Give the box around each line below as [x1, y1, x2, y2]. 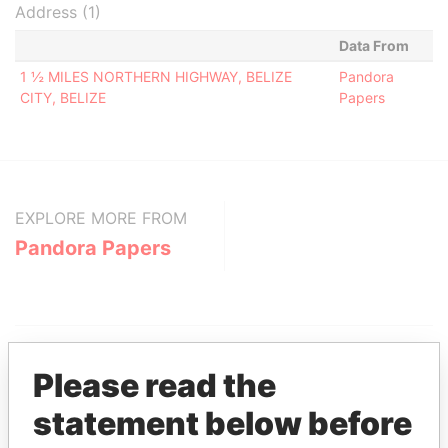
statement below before [33, 404, 412, 443]
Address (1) [15, 2, 101, 22]
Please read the [33, 366, 276, 405]
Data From [338, 37, 409, 54]
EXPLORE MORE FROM [15, 208, 187, 228]
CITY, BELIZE [19, 89, 106, 106]
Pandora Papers [15, 236, 171, 260]
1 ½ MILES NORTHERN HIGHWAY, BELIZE [19, 68, 292, 85]
